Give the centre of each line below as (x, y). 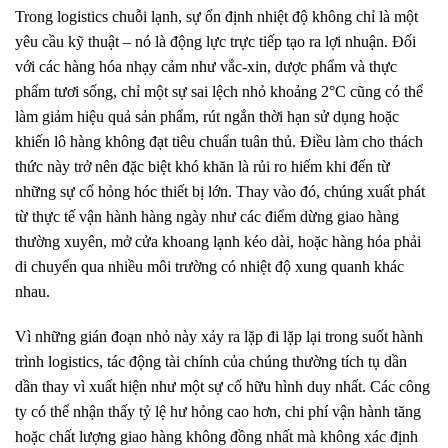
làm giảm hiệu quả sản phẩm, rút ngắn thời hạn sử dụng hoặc (207, 116)
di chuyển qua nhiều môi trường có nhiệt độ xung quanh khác (209, 266)
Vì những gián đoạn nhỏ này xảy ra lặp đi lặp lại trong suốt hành (219, 336)
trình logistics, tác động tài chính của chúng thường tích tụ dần (211, 361)
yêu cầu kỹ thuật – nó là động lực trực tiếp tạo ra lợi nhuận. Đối (215, 41)
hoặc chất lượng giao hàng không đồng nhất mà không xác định (216, 436)
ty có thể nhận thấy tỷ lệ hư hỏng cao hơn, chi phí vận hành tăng (218, 411)
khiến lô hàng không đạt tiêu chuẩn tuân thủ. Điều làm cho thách (219, 141)
